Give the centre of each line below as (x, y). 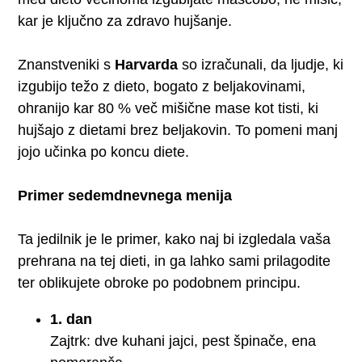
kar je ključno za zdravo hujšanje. (125, 21)
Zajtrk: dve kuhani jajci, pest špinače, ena (183, 341)
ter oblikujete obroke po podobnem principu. (160, 282)
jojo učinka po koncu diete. (104, 152)
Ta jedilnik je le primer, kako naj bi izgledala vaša (175, 239)
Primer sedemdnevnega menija (125, 195)
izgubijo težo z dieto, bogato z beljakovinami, (162, 86)
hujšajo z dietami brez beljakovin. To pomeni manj (178, 130)
